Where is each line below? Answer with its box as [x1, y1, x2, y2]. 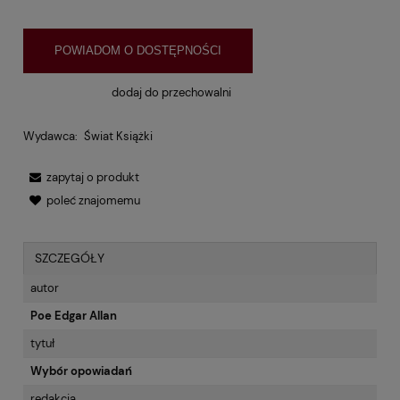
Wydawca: [23, 129, 78, 145]
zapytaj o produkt [46, 170, 139, 186]
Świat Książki [83, 129, 153, 145]
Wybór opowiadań [30, 363, 132, 379]
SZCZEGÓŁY [35, 250, 104, 267]
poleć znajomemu [46, 193, 140, 209]
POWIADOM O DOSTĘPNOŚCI [54, 44, 222, 58]
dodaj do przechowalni [112, 84, 231, 100]
